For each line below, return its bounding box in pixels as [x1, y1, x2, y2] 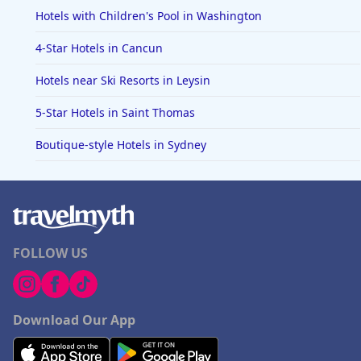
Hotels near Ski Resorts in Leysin [35, 73, 210, 89]
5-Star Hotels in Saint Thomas [35, 105, 195, 121]
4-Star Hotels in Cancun [35, 40, 163, 56]
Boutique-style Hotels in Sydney [35, 137, 206, 153]
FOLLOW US [13, 244, 88, 263]
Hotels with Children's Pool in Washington [35, 8, 262, 24]
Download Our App [13, 311, 135, 330]
